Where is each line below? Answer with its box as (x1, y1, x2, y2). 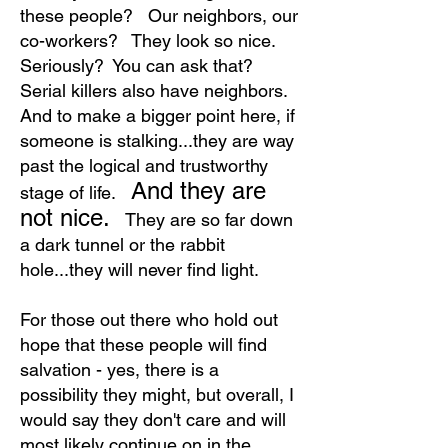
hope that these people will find (20, 334, 267, 355)
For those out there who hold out (20, 309, 278, 330)
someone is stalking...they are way (20, 130, 294, 151)
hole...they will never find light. (20, 259, 264, 280)
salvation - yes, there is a (20, 359, 219, 380)
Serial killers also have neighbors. (20, 80, 293, 101)
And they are (131, 177, 266, 204)
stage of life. (20, 182, 131, 203)
